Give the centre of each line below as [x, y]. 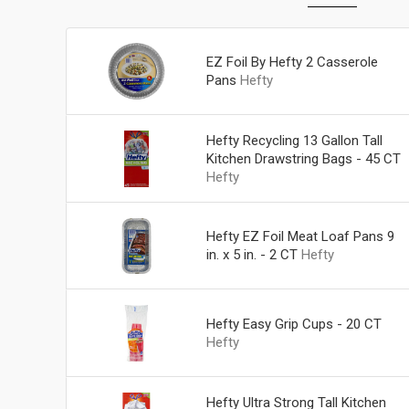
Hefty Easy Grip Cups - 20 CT [294, 325]
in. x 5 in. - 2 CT [252, 255]
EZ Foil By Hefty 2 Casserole [292, 62]
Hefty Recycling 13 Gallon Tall [294, 140]
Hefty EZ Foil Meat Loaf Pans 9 [300, 237]
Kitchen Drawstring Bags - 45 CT [303, 158]
